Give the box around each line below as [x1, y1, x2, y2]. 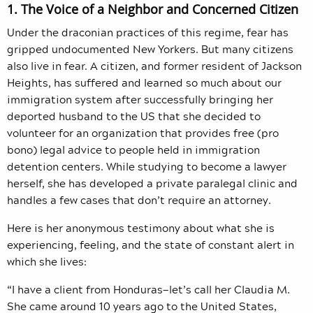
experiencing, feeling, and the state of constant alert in [7, 236, 294, 254]
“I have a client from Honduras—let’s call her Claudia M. [7, 281, 290, 298]
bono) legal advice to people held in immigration [7, 141, 260, 159]
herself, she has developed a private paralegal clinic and [7, 175, 298, 192]
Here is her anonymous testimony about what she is [7, 219, 275, 237]
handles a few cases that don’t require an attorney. [7, 191, 274, 209]
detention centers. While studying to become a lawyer [7, 158, 286, 175]
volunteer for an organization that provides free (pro [7, 124, 279, 142]
